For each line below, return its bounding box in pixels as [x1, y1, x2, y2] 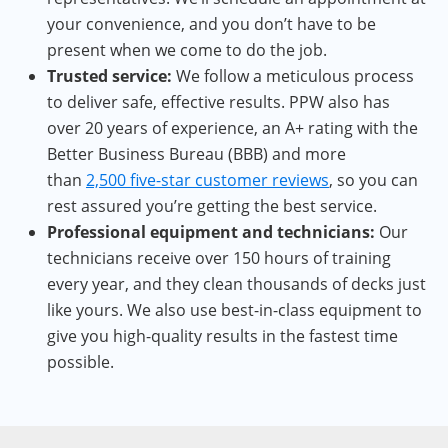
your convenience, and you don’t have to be [47, 13, 376, 36]
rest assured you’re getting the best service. [47, 195, 377, 218]
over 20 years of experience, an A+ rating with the [47, 117, 418, 140]
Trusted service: [47, 65, 176, 88]
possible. [47, 351, 114, 374]
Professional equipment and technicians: [47, 221, 379, 244]
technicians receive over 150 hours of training [47, 247, 391, 270]
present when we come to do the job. [47, 39, 327, 62]
